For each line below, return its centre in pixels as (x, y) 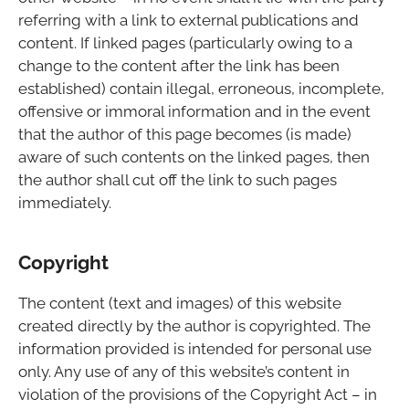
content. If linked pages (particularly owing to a (185, 42)
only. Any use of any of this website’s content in (184, 371)
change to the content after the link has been (179, 65)
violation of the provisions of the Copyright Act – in (198, 394)
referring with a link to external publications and (189, 20)
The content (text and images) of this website (180, 303)
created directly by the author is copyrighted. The (194, 325)
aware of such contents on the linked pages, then (194, 157)
